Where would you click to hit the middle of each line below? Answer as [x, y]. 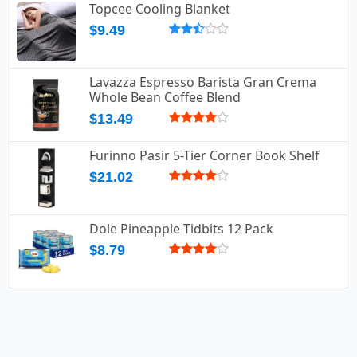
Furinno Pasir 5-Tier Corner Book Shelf [204, 156]
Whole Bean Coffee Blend [165, 98]
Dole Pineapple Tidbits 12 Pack [181, 229]
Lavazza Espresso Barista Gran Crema [203, 82]
